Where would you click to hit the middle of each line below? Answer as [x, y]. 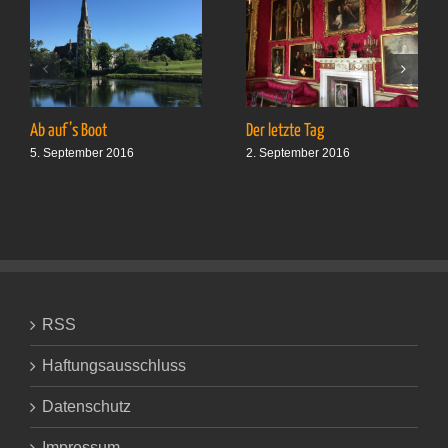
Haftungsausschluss [114, 366]
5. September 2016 [82, 153]
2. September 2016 [298, 153]
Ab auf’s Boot [68, 130]
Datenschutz [86, 407]
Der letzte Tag [285, 130]
